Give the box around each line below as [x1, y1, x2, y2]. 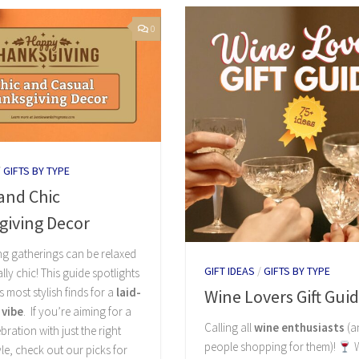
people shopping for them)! [204, 339, 338, 355]
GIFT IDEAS [204, 264, 255, 279]
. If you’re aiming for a [23, 303, 132, 319]
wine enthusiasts [253, 320, 345, 336]
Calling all [204, 320, 254, 336]
